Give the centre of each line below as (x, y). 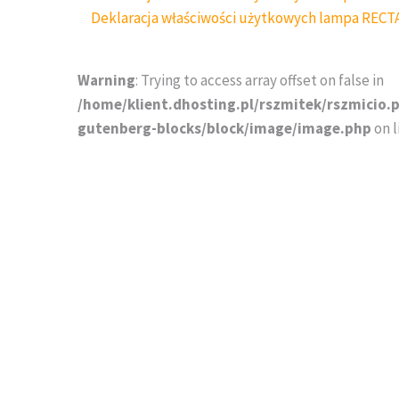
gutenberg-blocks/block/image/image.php (224, 128)
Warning (106, 80)
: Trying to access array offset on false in (260, 80)
